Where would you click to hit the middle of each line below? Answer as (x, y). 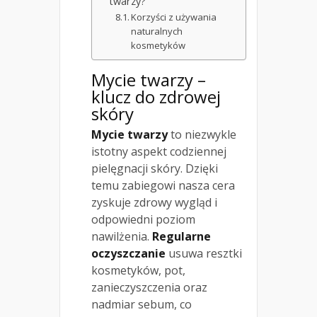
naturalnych (157, 31)
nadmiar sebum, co (142, 304)
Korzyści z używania (174, 17)
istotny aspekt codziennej (159, 151)
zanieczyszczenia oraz (149, 287)
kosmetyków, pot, (138, 270)
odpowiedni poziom (143, 219)
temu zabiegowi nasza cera (163, 185)
